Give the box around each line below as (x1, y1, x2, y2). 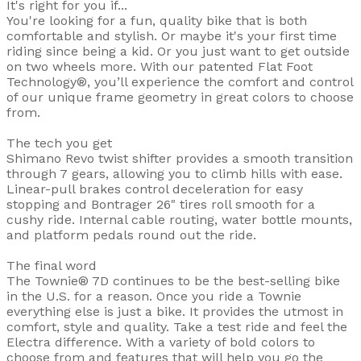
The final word (6, 258, 97, 274)
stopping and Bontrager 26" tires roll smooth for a (6, 197, 315, 213)
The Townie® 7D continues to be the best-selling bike (6, 273, 340, 289)
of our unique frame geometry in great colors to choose (6, 89, 354, 106)
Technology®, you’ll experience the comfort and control (6, 74, 353, 90)
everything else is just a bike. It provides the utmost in (6, 304, 343, 320)
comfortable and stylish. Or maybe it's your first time (6, 28, 337, 44)
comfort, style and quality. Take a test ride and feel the (6, 319, 347, 335)
